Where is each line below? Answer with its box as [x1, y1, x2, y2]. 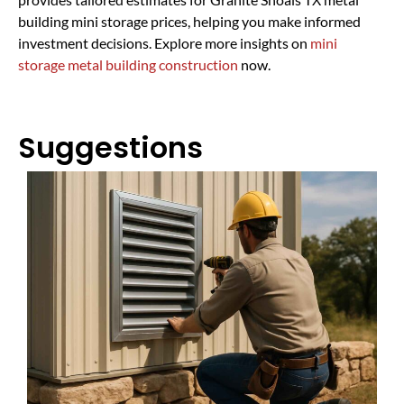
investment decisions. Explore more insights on [18, 33, 310, 51]
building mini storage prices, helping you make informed [18, 12, 361, 30]
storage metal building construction [18, 55, 238, 73]
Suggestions [18, 127, 203, 169]
